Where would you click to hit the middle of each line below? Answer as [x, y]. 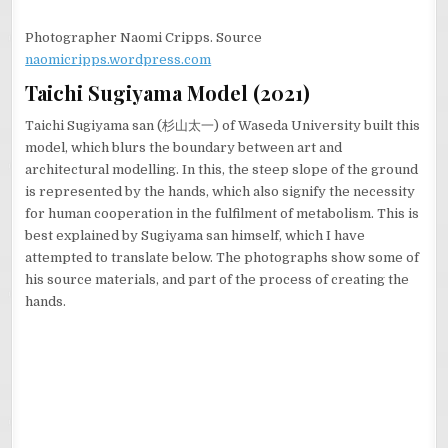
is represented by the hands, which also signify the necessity [220, 191]
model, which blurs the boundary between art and [184, 147]
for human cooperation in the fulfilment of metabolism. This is [222, 213]
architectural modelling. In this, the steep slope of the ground [222, 169]
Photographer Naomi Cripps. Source [144, 37]
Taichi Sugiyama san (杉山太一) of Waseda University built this [223, 125]
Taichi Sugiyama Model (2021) [168, 92]
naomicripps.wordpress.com [118, 59]
